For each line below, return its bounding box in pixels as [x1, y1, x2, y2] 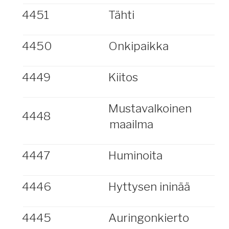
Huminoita [108, 148, 163, 163]
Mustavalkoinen [108, 101, 192, 116]
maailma [109, 117, 153, 131]
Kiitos [108, 70, 138, 84]
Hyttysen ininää [108, 179, 190, 194]
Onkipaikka [108, 39, 169, 53]
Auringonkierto [108, 211, 189, 225]
